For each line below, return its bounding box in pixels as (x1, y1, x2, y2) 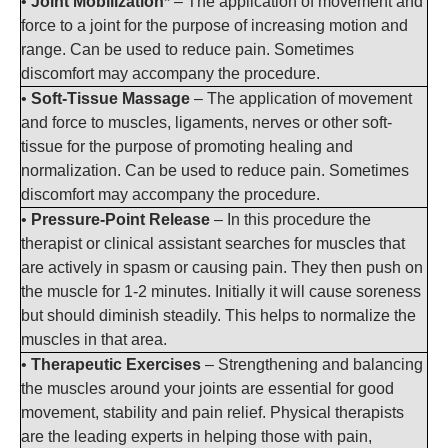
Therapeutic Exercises (31, 355, 201, 373)
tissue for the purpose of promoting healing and (21, 137, 353, 155)
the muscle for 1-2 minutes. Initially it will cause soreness (21, 282, 421, 300)
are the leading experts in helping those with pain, (21, 427, 372, 445)
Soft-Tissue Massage (31, 89, 190, 107)
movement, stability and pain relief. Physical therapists (21, 403, 404, 421)
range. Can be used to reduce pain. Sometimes (21, 40, 354, 58)
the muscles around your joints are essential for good (21, 379, 394, 397)
